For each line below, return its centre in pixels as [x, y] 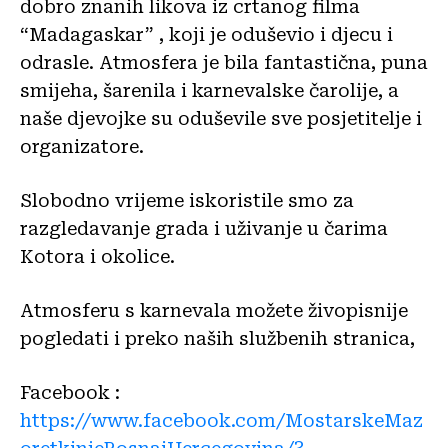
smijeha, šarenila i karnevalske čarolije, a [209, 90]
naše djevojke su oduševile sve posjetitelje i [221, 118]
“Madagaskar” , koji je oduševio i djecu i [206, 34]
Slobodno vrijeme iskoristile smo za [187, 200]
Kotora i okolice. [97, 256]
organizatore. [82, 146]
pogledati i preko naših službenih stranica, [217, 338]
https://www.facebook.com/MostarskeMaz [221, 420]
